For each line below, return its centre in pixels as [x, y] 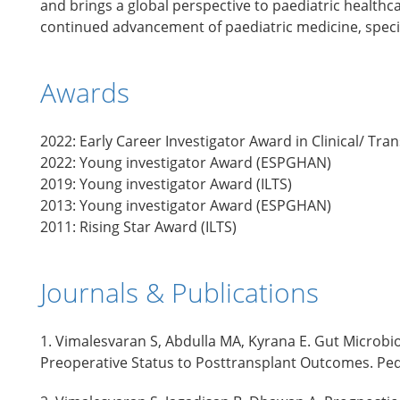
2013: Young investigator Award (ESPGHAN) [186, 205]
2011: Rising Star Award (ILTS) [138, 227]
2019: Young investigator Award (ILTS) [166, 184]
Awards [85, 92]
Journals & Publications [179, 292]
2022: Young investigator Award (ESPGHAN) [186, 162]
